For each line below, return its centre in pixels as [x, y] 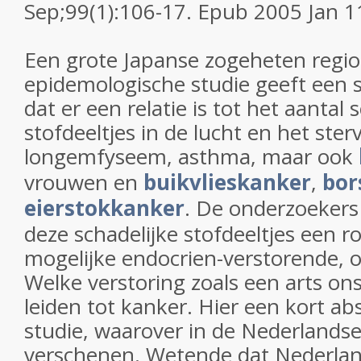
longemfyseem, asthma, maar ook [191, 156]
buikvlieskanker [227, 182]
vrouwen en [84, 182]
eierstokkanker [104, 208]
